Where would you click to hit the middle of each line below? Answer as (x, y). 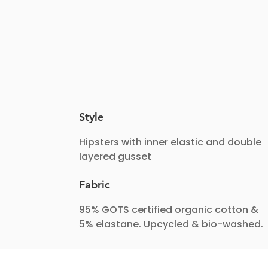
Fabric (95, 184)
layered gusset (115, 156)
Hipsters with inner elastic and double (170, 142)
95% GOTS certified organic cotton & (169, 209)
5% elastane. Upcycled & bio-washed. (171, 224)
